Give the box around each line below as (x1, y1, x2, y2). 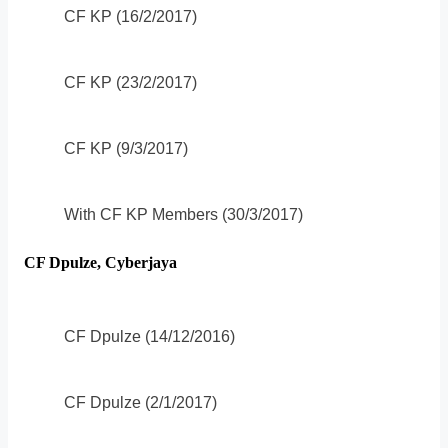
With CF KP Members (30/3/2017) (64, 205, 303, 223)
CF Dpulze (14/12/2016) (64, 328, 235, 346)
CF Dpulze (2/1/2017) (64, 394, 217, 412)
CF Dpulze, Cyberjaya (24, 254, 177, 272)
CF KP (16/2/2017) (64, 7, 197, 25)
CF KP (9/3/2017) (64, 139, 188, 157)
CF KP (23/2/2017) (64, 73, 197, 91)
